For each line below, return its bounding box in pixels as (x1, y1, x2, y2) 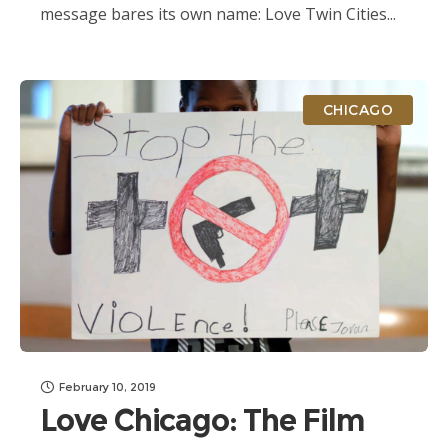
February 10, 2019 (59, 380, 156, 394)
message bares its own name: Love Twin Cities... (40, 3, 396, 25)
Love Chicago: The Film (40, 402, 364, 439)
